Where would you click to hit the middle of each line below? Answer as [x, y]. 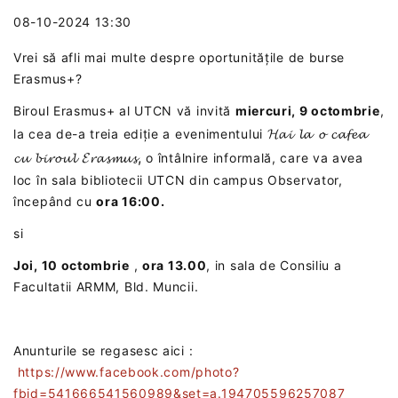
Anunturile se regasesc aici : [103, 350]
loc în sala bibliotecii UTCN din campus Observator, [178, 179]
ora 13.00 [175, 265]
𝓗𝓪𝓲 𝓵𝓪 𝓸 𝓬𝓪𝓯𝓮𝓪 [317, 133]
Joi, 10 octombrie [72, 265]
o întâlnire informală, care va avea [252, 157]
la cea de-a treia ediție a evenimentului [140, 133]
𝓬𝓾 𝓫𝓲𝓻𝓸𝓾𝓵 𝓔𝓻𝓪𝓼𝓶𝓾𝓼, [78, 157]
